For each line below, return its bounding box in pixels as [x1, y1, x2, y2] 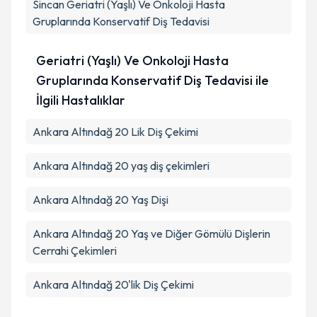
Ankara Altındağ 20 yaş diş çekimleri [33, 158, 209, 173]
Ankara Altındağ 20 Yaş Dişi [33, 192, 168, 207]
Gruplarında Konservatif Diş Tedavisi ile [35, 72, 269, 88]
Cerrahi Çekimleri [33, 243, 117, 258]
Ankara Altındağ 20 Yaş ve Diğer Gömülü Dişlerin [33, 226, 270, 241]
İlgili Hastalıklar [35, 92, 125, 108]
